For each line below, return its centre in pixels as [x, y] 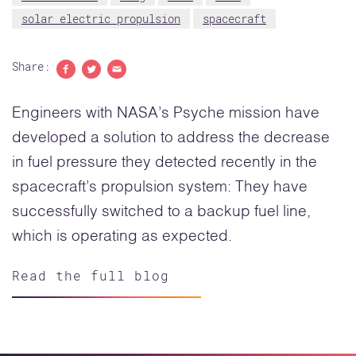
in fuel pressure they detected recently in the [164, 163]
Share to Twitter [132, 87]
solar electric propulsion [101, 19]
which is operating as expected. [122, 237]
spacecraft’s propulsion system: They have [160, 188]
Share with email [157, 87]
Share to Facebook [110, 87]
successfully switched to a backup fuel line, [161, 212]
